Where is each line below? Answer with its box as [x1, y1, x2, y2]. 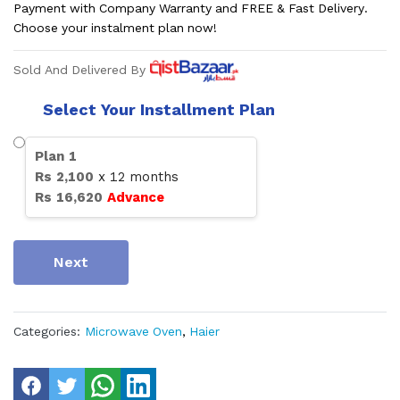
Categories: [13, 324, 80, 338]
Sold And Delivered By [13, 62, 146, 77]
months [125, 169, 179, 185]
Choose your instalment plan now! [13, 21, 217, 35]
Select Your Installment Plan [43, 100, 275, 119]
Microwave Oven [85, 324, 182, 338]
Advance [107, 189, 164, 205]
